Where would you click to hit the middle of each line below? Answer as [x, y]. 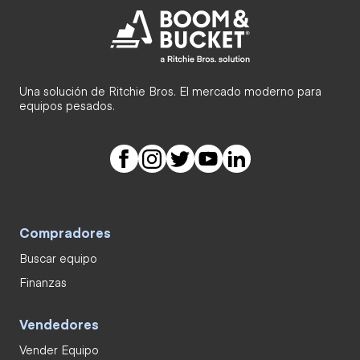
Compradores [65, 232]
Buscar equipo [58, 258]
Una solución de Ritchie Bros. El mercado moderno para [170, 91]
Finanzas [43, 282]
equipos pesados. [67, 105]
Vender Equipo [59, 350]
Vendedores [59, 324]
